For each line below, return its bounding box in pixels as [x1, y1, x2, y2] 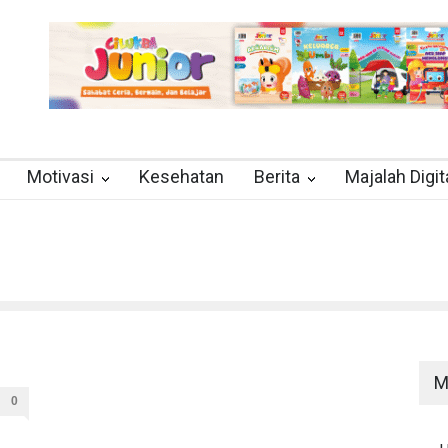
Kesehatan [139, 166, 224, 187]
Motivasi [27, 166, 94, 187]
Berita [254, 166, 300, 187]
